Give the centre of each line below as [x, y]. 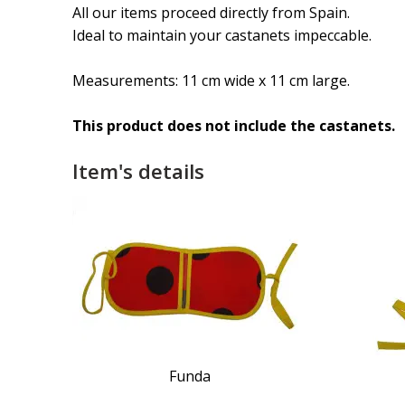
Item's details [138, 171]
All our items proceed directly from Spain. [211, 13]
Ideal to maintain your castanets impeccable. [222, 35]
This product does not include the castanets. [234, 126]
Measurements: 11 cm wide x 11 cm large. [211, 80]
